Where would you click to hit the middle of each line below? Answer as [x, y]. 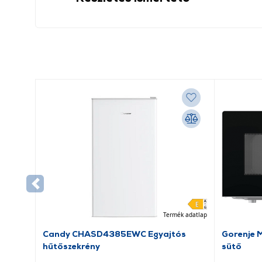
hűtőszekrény [71, 246]
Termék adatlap [185, 215]
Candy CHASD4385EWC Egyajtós [114, 234]
